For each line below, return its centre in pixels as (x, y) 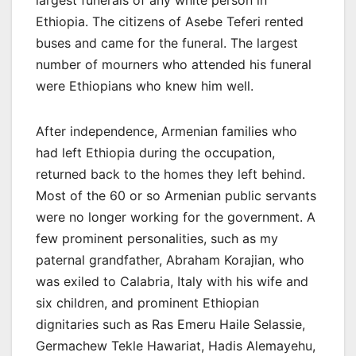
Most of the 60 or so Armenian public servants (176, 195)
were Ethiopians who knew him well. (145, 85)
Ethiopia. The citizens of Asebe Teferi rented (170, 21)
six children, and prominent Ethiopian (147, 302)
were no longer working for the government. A (176, 217)
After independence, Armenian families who (166, 131)
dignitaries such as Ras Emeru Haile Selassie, (170, 324)
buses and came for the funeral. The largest (167, 43)
